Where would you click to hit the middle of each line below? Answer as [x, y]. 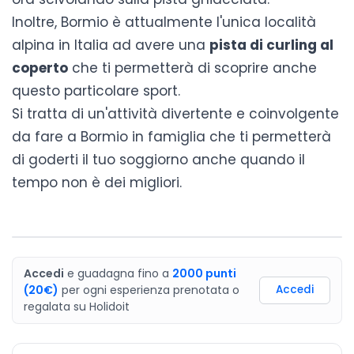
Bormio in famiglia [143, 136]
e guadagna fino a [118, 273]
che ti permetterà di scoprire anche [192, 68]
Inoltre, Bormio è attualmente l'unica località [164, 22]
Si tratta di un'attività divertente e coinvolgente [175, 113]
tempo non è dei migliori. [97, 182]
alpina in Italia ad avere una [111, 45]
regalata [47, 306]
